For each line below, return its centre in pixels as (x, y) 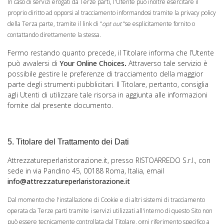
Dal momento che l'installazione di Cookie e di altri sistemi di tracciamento (106, 200)
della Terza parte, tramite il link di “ (55, 24)
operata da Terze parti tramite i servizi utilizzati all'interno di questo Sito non (110, 211)
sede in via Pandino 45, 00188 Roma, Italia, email (86, 171)
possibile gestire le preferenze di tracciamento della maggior (105, 74)
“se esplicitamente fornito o (158, 24)
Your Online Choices (92, 63)
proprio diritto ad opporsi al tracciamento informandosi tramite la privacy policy (112, 13)
